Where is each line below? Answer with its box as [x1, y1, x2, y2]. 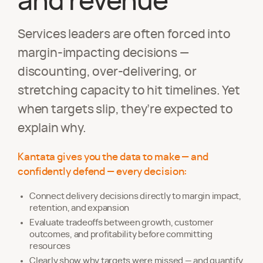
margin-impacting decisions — [18, 47, 189, 59]
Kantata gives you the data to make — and [18, 152, 208, 162]
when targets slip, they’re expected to [18, 103, 233, 116]
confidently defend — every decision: [18, 167, 188, 177]
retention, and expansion [29, 204, 129, 213]
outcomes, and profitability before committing [29, 230, 213, 239]
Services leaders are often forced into [18, 28, 231, 41]
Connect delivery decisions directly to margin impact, [29, 192, 241, 201]
